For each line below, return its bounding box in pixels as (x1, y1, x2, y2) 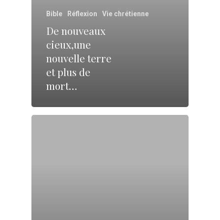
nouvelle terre (46, 51, 111, 65)
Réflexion (67, 10, 97, 18)
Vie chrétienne (102, 10, 149, 18)
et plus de (46, 65, 90, 79)
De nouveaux (46, 24, 106, 38)
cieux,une (46, 37, 91, 52)
